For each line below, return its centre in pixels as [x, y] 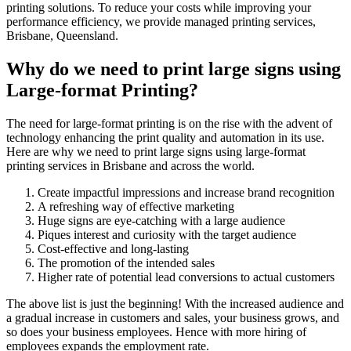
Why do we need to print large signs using [174, 69]
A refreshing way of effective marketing [136, 206]
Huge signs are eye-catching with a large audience [161, 220]
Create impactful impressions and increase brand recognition [186, 192]
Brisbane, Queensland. [62, 36]
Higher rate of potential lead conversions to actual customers [186, 277]
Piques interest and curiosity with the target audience [167, 234]
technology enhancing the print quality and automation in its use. [165, 137]
